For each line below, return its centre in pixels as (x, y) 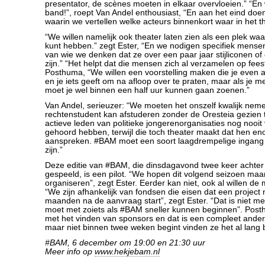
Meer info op (70, 252)
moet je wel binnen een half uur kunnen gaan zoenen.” (147, 90)
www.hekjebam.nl (127, 252)
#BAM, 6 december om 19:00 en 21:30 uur (125, 243)
